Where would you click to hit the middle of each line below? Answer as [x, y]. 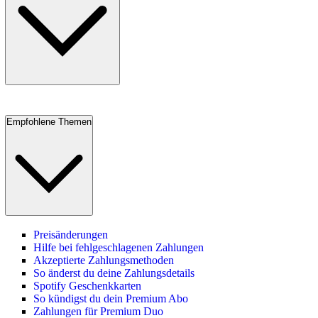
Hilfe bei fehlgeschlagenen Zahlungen [119, 248]
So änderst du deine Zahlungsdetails [114, 273]
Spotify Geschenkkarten [87, 286]
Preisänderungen [71, 235]
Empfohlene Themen [49, 121]
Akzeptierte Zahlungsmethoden [104, 261]
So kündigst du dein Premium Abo [111, 299]
